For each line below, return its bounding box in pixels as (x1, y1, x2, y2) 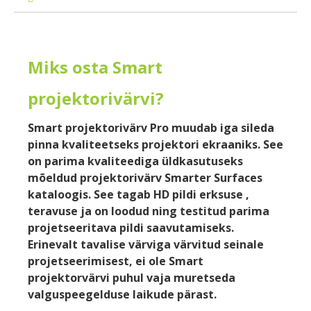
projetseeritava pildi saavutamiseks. (28, 219, 234, 235)
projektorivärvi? (28, 87, 164, 110)
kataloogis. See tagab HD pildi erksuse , (28, 186, 249, 202)
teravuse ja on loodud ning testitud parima (28, 203, 269, 219)
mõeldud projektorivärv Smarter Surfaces (28, 169, 262, 185)
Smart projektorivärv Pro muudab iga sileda (28, 119, 274, 135)
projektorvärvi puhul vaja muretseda (28, 269, 235, 285)
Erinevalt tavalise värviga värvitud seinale (28, 236, 264, 252)
